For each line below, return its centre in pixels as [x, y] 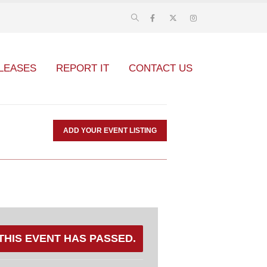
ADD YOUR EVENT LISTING [110, 131]
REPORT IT [83, 68]
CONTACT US [161, 68]
